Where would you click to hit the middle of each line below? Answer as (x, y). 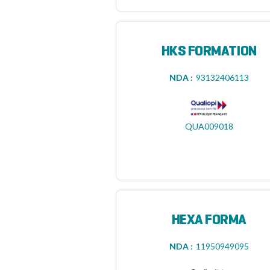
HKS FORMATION (209, 52)
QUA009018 (209, 126)
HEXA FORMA (209, 221)
